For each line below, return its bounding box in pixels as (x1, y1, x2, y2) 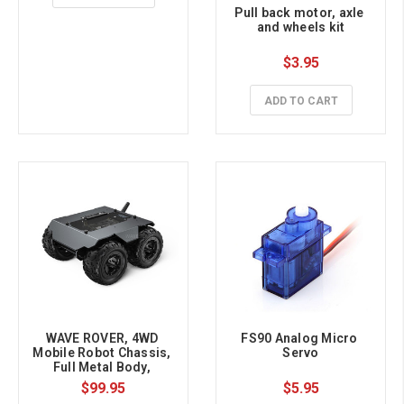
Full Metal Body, (52, 360, 151, 375)
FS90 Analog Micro (241, 331, 358, 346)
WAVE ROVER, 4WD (45, 331, 159, 346)
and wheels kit (256, 20, 345, 35)
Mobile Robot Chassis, (32, 345, 171, 361)
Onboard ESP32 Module (31, 374, 176, 390)
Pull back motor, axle (234, 5, 364, 21)
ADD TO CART (263, 95, 338, 108)
